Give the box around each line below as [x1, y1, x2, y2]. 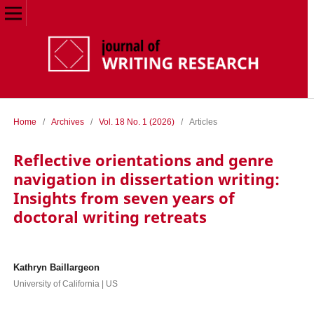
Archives [50, 116, 84, 127]
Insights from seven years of [13, 187, 235, 210]
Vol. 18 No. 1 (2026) [98, 116, 175, 127]
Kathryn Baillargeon [13, 261, 100, 273]
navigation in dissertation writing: [13, 168, 280, 191]
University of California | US [13, 278, 118, 289]
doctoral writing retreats [13, 206, 207, 228]
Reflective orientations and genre [13, 149, 273, 172]
